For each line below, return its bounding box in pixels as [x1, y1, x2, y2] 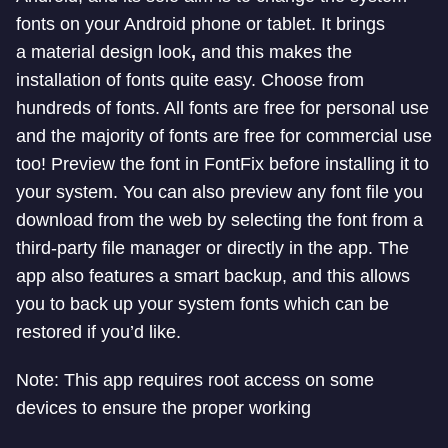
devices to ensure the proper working [16, 398, 311, 419]
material [31, 42, 95, 63]
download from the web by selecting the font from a [16, 210, 423, 231]
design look [100, 42, 191, 63]
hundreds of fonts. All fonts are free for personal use [16, 98, 429, 119]
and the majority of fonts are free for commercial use [16, 126, 432, 147]
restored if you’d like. [16, 322, 181, 343]
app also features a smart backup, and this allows [16, 266, 410, 287]
